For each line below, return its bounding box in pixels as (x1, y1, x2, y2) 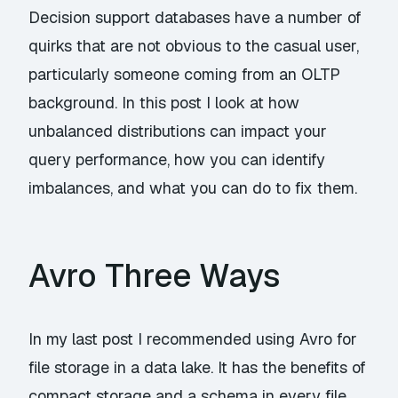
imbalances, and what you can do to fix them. (28, 178, 358, 198)
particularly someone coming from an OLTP (28, 64, 341, 84)
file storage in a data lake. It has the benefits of (28, 357, 367, 378)
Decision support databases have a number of (28, 7, 362, 28)
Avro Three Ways (28, 255, 282, 297)
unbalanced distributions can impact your (28, 121, 328, 141)
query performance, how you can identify (28, 149, 326, 170)
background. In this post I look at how (28, 92, 300, 113)
